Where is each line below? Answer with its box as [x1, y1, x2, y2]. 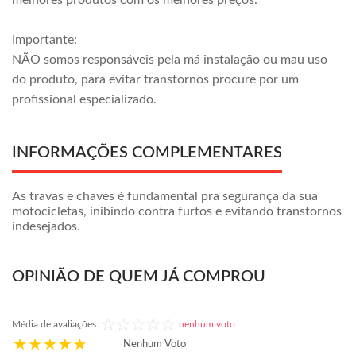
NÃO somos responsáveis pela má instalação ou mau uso [12, 53, 327, 66]
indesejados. [12, 220, 80, 233]
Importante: [12, 33, 77, 46]
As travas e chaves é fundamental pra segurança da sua [12, 190, 318, 203]
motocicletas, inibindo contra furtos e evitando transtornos [12, 205, 342, 218]
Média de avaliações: [12, 319, 99, 329]
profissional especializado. [12, 93, 157, 106]
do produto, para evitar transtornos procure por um [12, 73, 299, 86]
